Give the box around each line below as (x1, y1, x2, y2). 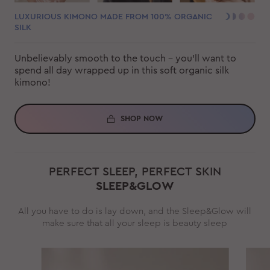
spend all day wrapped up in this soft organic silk (14, 66, 229, 75)
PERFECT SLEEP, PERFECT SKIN (48, 166, 221, 178)
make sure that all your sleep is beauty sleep (42, 219, 228, 228)
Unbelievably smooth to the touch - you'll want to (14, 54, 236, 63)
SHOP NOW (120, 115, 163, 122)
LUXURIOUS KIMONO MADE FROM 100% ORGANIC (14, 13, 212, 21)
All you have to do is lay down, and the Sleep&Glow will (18, 207, 252, 216)
